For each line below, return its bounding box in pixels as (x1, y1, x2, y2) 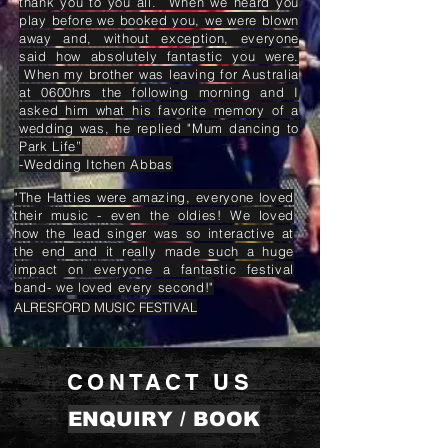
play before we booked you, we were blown (19, 12, 299, 28)
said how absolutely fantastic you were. (19, 48, 299, 64)
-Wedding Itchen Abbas (19, 156, 173, 172)
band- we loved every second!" (14, 279, 214, 295)
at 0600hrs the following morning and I (19, 84, 299, 100)
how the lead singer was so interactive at (14, 225, 294, 241)
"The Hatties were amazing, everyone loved (14, 189, 294, 205)
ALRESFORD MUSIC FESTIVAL (14, 299, 197, 315)
